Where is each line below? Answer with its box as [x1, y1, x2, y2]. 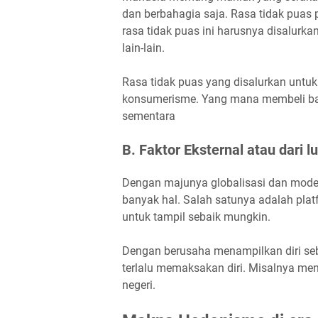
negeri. [122, 278, 158, 292]
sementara [122, 109, 175, 123]
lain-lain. [122, 41, 168, 55]
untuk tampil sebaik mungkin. [122, 210, 273, 224]
